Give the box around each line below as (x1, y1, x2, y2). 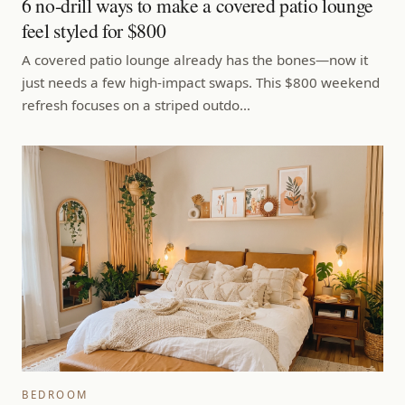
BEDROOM (22, 387, 89, 401)
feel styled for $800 (22, 16, 166, 43)
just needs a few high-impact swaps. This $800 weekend (22, 72, 380, 91)
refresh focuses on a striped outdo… (22, 95, 250, 114)
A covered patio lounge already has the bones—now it (22, 50, 368, 69)
